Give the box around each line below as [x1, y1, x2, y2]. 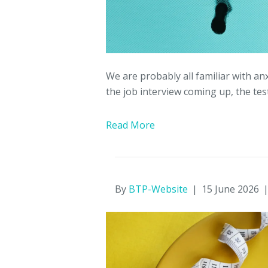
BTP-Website [129, 182, 188, 196]
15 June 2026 [202, 182, 259, 196]
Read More [106, 118, 155, 132]
